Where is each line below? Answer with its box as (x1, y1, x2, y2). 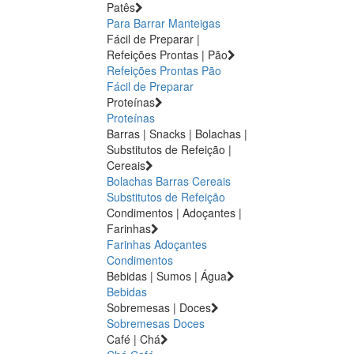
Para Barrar (107, 14, 165, 31)
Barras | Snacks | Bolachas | (107, 125, 247, 141)
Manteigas (168, 14, 220, 31)
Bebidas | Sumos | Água (107, 267, 227, 284)
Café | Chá (107, 330, 160, 347)
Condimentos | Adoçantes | (107, 204, 242, 220)
